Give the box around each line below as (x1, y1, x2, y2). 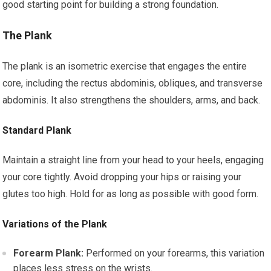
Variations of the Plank (2, 218, 108, 230)
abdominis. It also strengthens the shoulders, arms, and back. (2, 94, 261, 106)
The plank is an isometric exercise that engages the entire (2, 60, 247, 72)
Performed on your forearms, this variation (83, 247, 265, 259)
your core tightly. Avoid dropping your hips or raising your (2, 171, 242, 183)
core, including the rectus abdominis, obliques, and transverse (2, 77, 263, 89)
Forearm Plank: (13, 247, 84, 259)
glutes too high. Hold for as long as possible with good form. (2, 188, 259, 200)
